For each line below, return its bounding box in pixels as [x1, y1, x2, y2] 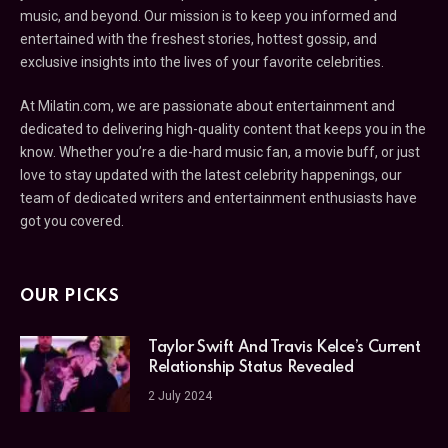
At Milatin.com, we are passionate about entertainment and [20, 98, 395, 115]
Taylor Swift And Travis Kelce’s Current [148, 340, 421, 357]
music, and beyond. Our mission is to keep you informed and [20, 8, 397, 25]
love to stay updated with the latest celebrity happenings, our [20, 167, 402, 184]
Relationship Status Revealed [148, 360, 354, 377]
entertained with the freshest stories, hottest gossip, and [20, 31, 377, 48]
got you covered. [20, 213, 124, 230]
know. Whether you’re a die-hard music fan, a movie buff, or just [20, 144, 420, 161]
